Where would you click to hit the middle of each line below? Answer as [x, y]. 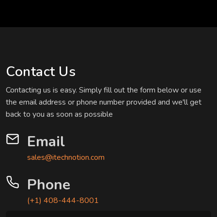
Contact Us [41, 72]
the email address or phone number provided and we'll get [104, 102]
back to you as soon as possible [59, 115]
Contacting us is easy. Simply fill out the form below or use [104, 90]
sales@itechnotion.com [66, 158]
